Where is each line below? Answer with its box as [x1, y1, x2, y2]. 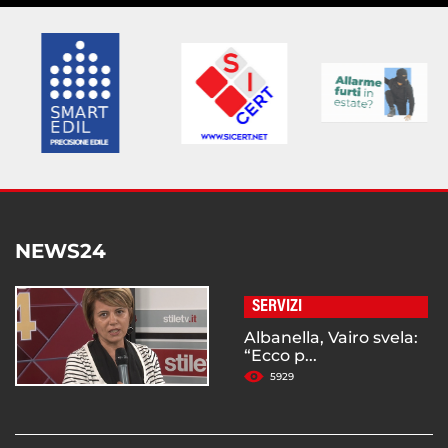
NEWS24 [15, 239, 106, 264]
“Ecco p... [244, 346, 317, 366]
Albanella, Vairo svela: [244, 328, 418, 348]
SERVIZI [252, 298, 302, 317]
